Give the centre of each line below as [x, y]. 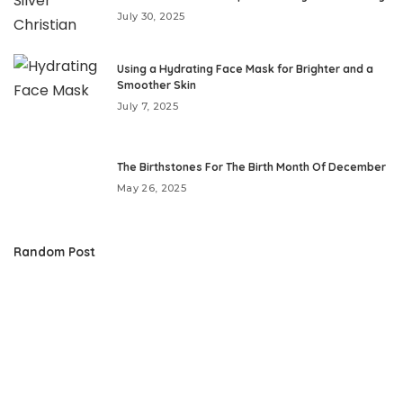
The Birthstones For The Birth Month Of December [251, 167]
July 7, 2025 [148, 106]
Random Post [54, 251]
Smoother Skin [157, 85]
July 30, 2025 [151, 16]
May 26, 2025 [152, 188]
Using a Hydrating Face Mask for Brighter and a [245, 69]
